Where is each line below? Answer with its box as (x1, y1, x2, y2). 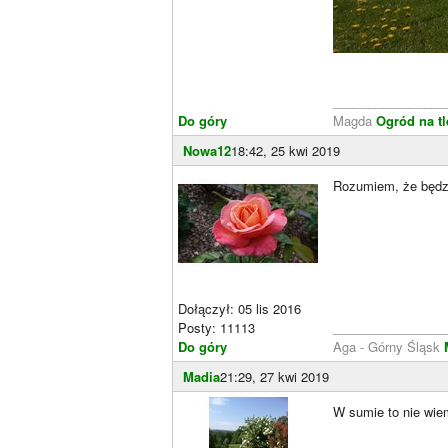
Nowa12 (183, 141, 231, 160)
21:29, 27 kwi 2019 (220, 367, 329, 386)
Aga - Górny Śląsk (333, 337, 444, 356)
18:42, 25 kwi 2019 (231, 141, 340, 160)
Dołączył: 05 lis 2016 (178, 299, 301, 318)
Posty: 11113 (178, 318, 255, 337)
